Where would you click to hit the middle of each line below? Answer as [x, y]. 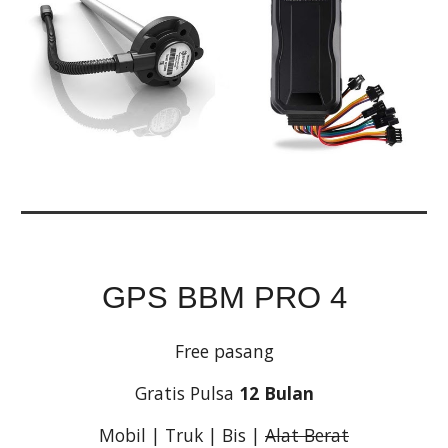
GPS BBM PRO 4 [224, 297]
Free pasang [224, 351]
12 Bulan [276, 393]
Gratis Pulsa [186, 393]
